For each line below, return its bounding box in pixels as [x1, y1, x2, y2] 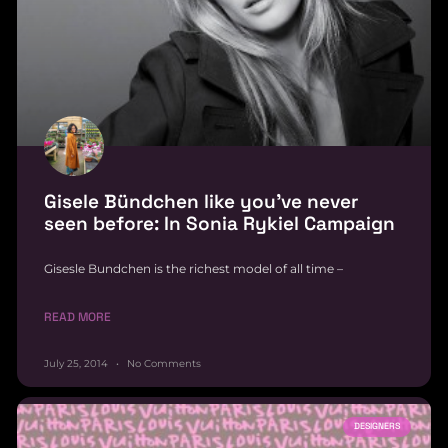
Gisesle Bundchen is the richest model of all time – [44, 260, 343, 276]
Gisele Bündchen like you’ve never [44, 188, 358, 214]
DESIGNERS [354, 420, 401, 433]
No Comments [124, 356, 201, 370]
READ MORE [44, 308, 111, 325]
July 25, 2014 [44, 356, 111, 370]
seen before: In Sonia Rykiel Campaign [44, 210, 395, 236]
